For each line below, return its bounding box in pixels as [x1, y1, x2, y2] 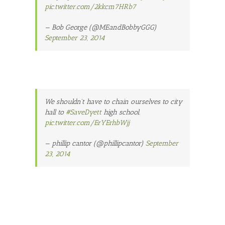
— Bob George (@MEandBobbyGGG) [45, 23, 157, 32]
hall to [45, 107, 66, 117]
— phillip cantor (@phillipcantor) [45, 139, 146, 148]
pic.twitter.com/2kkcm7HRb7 [45, 2, 136, 11]
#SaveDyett [66, 107, 101, 117]
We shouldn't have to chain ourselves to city [45, 97, 182, 106]
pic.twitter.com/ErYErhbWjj [45, 118, 130, 127]
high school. [101, 107, 140, 117]
